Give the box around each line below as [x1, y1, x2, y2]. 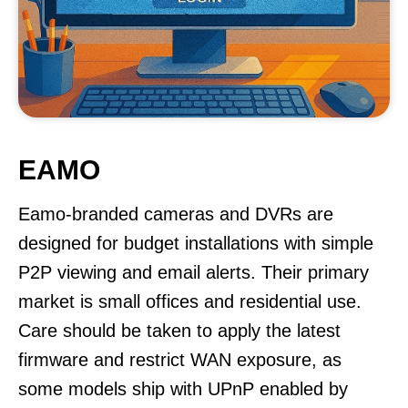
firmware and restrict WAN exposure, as [18, 350, 342, 370]
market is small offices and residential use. [18, 291, 362, 311]
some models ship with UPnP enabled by [18, 379, 348, 399]
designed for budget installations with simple [18, 233, 373, 253]
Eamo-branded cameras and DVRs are [18, 204, 333, 224]
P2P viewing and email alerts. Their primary [18, 262, 369, 282]
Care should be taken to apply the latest [18, 321, 341, 341]
